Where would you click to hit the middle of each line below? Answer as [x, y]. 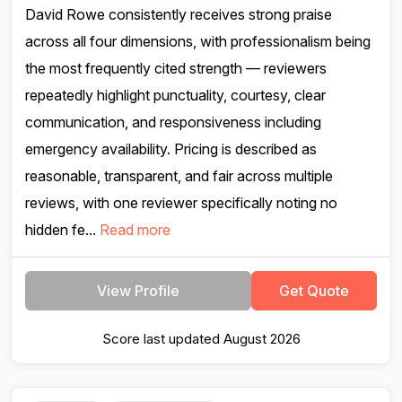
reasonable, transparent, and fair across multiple [179, 176]
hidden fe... [62, 230]
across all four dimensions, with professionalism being [198, 41]
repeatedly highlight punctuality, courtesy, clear [175, 95]
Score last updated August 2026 [201, 339]
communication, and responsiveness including [173, 122]
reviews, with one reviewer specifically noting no [181, 203]
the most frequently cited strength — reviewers [176, 68]
